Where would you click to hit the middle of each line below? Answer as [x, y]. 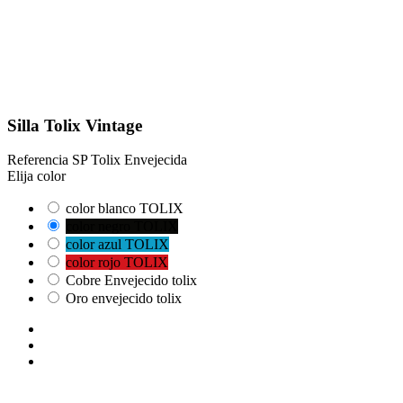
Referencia [40, 160]
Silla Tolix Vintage [75, 125]
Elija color [36, 176]
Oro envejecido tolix [124, 299]
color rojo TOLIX [117, 263]
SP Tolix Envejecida [130, 160]
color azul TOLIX [117, 245]
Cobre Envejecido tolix [131, 281]
